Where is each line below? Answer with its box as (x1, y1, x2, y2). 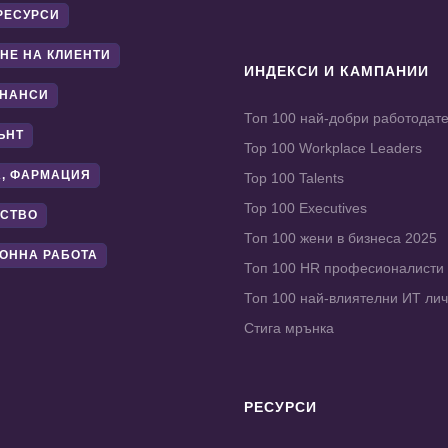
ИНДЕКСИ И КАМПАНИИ (244, 63, 429, 80)
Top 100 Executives (244, 200, 367, 217)
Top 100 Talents (244, 170, 344, 187)
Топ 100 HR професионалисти (244, 260, 444, 277)
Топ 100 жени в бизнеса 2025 (244, 230, 437, 247)
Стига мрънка (244, 320, 334, 337)
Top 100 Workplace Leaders (244, 140, 422, 157)
